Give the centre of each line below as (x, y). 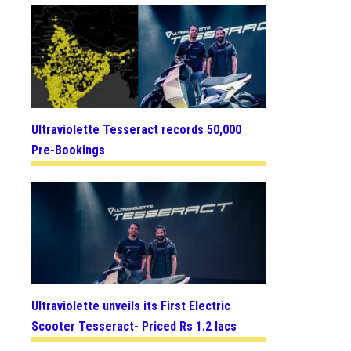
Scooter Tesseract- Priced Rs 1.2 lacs (134, 326)
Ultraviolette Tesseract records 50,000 (136, 130)
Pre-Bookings (68, 150)
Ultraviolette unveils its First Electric (131, 306)
